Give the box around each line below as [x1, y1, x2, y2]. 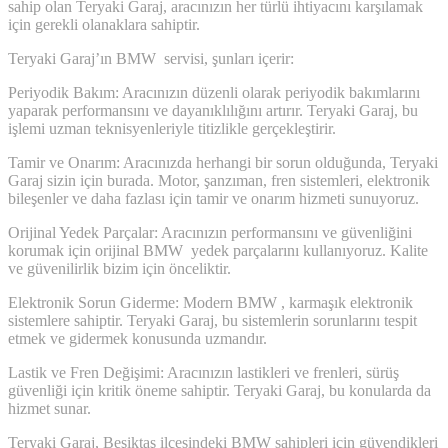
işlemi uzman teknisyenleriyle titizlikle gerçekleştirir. [8, 120, 336, 138]
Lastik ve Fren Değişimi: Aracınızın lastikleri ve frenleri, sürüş [8, 364, 399, 382]
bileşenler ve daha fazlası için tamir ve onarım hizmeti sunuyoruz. [8, 190, 419, 208]
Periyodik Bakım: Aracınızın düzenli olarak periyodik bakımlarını [8, 84, 420, 102]
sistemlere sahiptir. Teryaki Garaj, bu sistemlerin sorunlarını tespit [8, 312, 417, 330]
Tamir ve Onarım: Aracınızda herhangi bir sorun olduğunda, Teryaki [8, 154, 438, 172]
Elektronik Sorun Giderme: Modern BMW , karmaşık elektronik [8, 294, 413, 312]
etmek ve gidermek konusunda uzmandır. [8, 330, 267, 348]
